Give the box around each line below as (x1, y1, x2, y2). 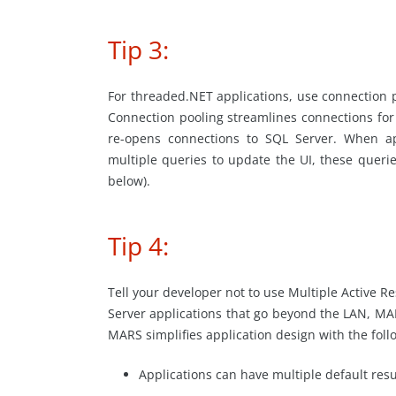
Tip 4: (108, 228, 169, 263)
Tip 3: (108, 32, 169, 66)
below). (108, 171, 150, 189)
